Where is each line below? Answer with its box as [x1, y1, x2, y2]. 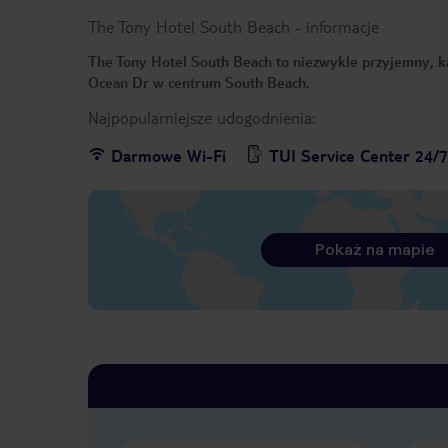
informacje [306, 16, 379, 38]
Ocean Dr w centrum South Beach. [88, 73, 314, 92]
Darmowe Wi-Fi [111, 145, 226, 167]
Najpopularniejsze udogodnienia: [88, 107, 315, 129]
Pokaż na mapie [314, 240, 435, 260]
